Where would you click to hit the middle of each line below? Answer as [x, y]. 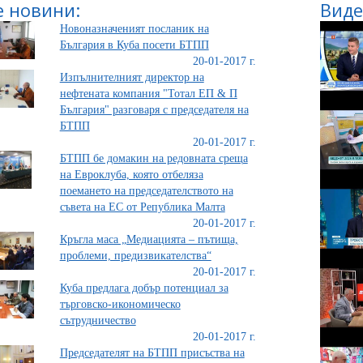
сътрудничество [98, 320]
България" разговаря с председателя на [154, 110]
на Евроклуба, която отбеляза [131, 175]
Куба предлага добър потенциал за [144, 288]
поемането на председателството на [146, 191]
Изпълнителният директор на [132, 77]
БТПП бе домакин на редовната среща [154, 158]
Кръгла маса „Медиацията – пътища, [149, 239]
